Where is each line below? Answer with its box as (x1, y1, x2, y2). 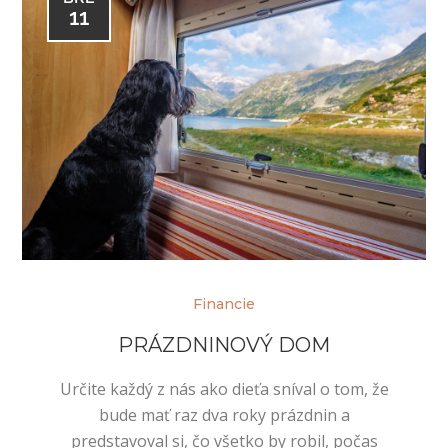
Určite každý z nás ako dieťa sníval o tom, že (59, 377, 389, 400)
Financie (193, 294, 255, 313)
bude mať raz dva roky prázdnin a (98, 403, 350, 426)
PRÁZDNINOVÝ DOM (118, 332, 330, 357)
